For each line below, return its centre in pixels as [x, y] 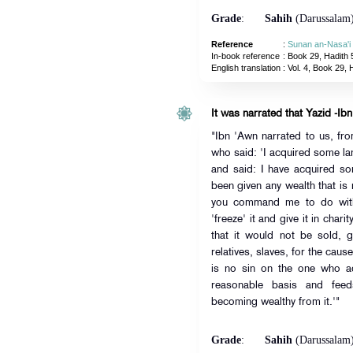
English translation [245, 68]
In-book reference [245, 56]
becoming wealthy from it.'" [275, 302]
